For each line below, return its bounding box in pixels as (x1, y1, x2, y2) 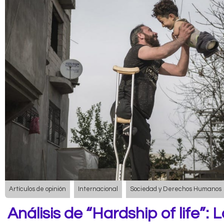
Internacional (78, 185, 118, 193)
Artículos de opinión (9, 185, 66, 193)
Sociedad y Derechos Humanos (130, 185, 221, 193)
